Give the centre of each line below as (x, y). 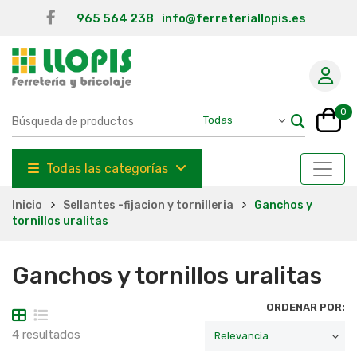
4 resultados (46, 335)
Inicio (27, 206)
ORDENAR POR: (306, 308)
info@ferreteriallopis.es (233, 18)
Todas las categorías (107, 169)
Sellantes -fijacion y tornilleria (148, 206)
